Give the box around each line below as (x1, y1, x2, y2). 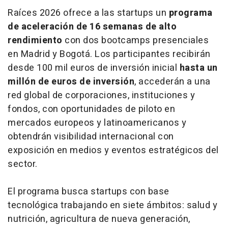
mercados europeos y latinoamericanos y (8, 116, 186, 130)
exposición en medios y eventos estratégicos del (8, 144, 219, 158)
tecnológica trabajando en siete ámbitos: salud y (8, 198, 217, 213)
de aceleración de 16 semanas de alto (8, 20, 177, 34)
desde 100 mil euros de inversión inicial (8, 61, 180, 75)
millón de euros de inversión (8, 75, 134, 89)
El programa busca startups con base (8, 185, 169, 199)
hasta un (179, 61, 218, 75)
